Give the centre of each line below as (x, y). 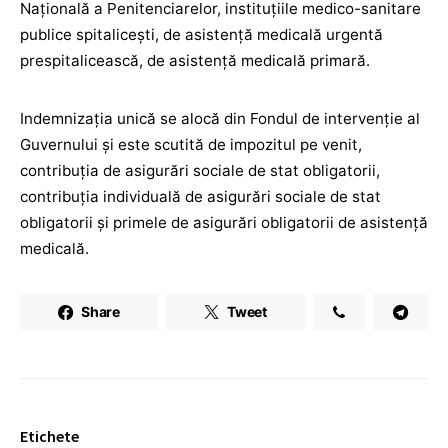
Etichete (49, 436)
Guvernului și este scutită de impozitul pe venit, (191, 144)
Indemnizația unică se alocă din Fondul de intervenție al (220, 118)
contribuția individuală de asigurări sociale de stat (200, 196)
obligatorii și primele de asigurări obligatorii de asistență (224, 222)
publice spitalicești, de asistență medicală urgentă (201, 34)
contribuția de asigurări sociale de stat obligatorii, (200, 170)
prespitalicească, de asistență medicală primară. (195, 60)
